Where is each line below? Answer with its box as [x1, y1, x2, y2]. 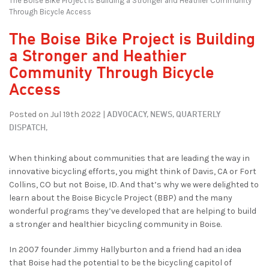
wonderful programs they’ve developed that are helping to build [9, 205, 256, 216]
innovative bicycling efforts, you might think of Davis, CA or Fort [9, 166, 256, 177]
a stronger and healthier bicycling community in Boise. [9, 219, 222, 229]
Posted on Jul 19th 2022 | [9, 109, 105, 119]
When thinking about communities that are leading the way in [9, 153, 250, 163]
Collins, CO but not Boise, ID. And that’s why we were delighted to [9, 179, 259, 190]
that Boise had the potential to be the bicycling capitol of [9, 257, 232, 268]
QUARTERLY [176, 108, 221, 119]
